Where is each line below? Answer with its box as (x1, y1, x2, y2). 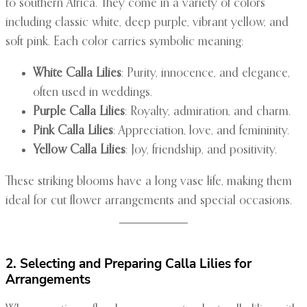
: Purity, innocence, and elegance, (121, 67, 290, 80)
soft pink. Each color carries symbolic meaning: (5, 36, 243, 49)
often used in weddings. (33, 86, 152, 99)
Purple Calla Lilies (33, 106, 125, 119)
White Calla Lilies (33, 67, 121, 80)
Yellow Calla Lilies (33, 144, 125, 157)
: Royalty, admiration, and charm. (125, 106, 291, 119)
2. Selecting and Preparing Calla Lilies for (5, 255, 251, 273)
